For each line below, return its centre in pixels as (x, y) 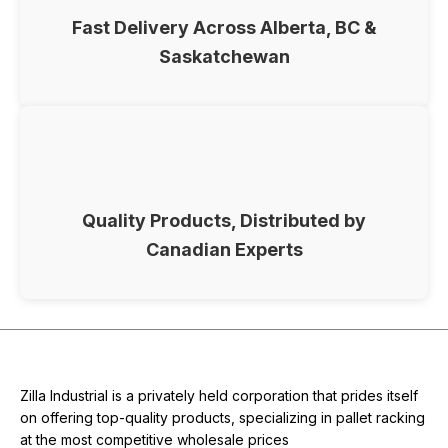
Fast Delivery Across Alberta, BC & (224, 27)
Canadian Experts (224, 249)
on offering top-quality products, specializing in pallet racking (222, 417)
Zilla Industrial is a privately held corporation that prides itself (219, 395)
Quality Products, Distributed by (224, 220)
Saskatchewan (224, 56)
